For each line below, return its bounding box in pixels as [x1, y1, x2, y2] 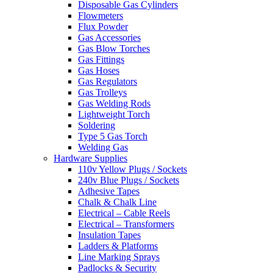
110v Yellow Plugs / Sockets [78, 164, 187, 175]
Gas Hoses [78, 65, 119, 76]
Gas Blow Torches [78, 43, 150, 54]
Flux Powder [78, 21, 128, 32]
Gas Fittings [78, 54, 124, 65]
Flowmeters [78, 10, 123, 21]
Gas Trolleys [78, 87, 127, 98]
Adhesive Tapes [78, 186, 140, 197]
